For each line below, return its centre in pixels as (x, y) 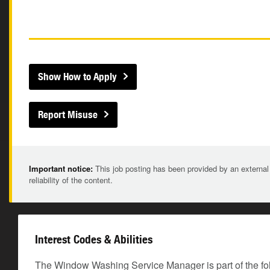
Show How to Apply (77, 77)
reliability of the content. (71, 180)
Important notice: (61, 168)
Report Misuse (68, 115)
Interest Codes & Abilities (94, 239)
